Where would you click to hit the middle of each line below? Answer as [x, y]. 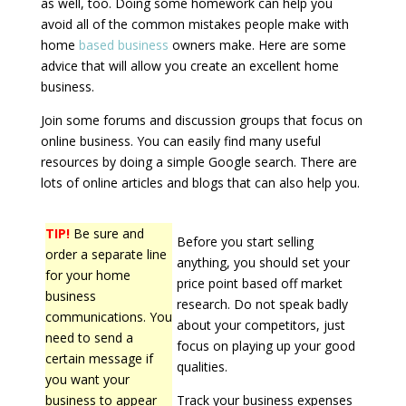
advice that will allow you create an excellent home [189, 66]
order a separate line [106, 254]
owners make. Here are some [257, 45]
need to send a [89, 338]
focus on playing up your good [266, 346]
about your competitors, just [261, 325]
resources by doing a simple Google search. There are [198, 162]
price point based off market [259, 283]
